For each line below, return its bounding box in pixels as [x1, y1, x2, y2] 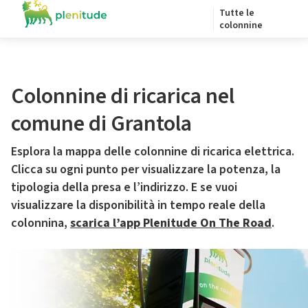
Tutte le [219, 6, 254, 20]
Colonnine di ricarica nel [11, 80, 234, 112]
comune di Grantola [11, 108, 192, 140]
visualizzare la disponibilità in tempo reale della [11, 197, 265, 214]
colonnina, [11, 214, 70, 232]
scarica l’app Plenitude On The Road [70, 214, 272, 232]
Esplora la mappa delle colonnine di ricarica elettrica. [11, 143, 294, 160]
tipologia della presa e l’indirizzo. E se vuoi [11, 179, 237, 196]
